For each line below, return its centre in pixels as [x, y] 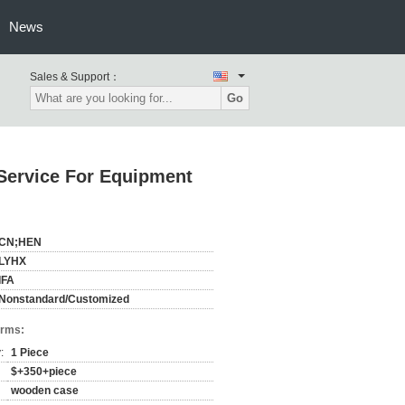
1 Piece [30, 353]
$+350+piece [44, 372]
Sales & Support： [75, 77]
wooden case [45, 391]
